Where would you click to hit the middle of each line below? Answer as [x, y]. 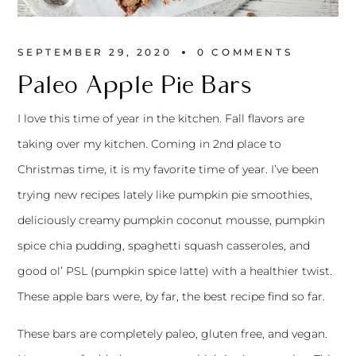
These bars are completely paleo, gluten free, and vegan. [173, 334]
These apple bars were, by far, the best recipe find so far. [172, 297]
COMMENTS [252, 52]
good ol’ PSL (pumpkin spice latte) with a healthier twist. [175, 271]
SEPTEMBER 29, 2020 [95, 52]
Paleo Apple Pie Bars [135, 85]
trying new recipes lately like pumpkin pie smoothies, [165, 195]
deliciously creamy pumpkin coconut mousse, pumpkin [172, 221]
